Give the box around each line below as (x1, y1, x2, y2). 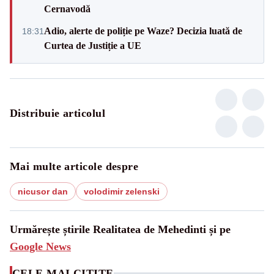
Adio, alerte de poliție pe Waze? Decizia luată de (44, 25, 242, 36)
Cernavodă (44, 3, 91, 14)
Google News (10, 240, 71, 253)
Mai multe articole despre (10, 160, 139, 172)
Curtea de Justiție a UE (44, 40, 141, 51)
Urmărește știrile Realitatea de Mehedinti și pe (10, 223, 231, 235)
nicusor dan (18, 186, 68, 196)
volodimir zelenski (84, 186, 160, 196)
